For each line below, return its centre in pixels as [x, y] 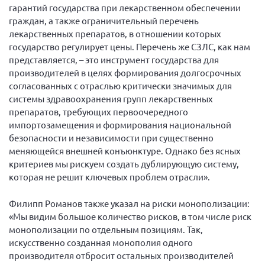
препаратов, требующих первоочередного [98, 112]
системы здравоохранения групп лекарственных [111, 98]
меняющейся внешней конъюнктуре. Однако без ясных [125, 151]
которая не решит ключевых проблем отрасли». [109, 177]
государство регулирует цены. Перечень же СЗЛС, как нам [130, 46]
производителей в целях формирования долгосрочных [125, 72]
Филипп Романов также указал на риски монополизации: [129, 203]
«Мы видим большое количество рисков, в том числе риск [130, 216]
